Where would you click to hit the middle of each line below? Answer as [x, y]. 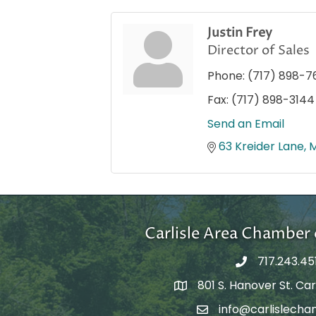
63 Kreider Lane [261, 147]
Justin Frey [240, 33]
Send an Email [246, 124]
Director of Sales [259, 51]
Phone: [226, 76]
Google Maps [210, 288]
